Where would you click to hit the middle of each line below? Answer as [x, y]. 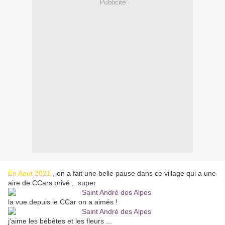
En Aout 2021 [29, 174]
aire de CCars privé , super [52, 183]
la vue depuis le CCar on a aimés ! [64, 202]
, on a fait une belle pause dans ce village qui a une [133, 174]
